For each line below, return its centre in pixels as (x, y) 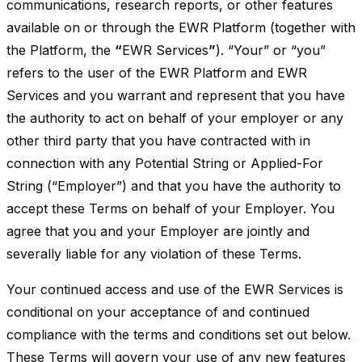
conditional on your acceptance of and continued (158, 312)
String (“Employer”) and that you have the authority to (174, 186)
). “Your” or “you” (271, 50)
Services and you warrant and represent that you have (176, 95)
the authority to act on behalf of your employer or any (175, 118)
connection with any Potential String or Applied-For (165, 163)
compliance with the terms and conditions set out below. (179, 335)
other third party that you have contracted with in (158, 141)
